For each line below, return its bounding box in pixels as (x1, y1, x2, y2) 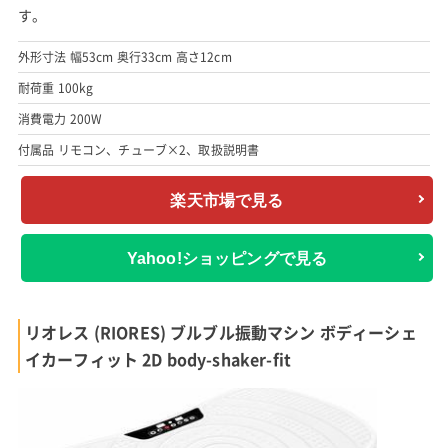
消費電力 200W (17, 110, 103, 129)
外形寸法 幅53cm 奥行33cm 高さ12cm (17, 48, 232, 67)
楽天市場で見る (170, 191, 284, 209)
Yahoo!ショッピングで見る (126, 249, 328, 267)
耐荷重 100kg (17, 79, 94, 98)
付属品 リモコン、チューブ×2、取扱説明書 (17, 141, 260, 160)
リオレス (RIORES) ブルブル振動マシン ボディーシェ (24, 320, 417, 345)
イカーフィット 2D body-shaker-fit (24, 347, 292, 372)
